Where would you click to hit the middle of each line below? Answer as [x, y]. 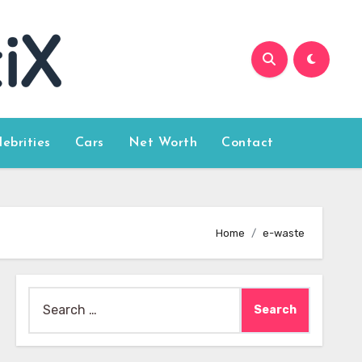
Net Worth [163, 143]
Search [48, 297]
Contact [248, 143]
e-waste [284, 233]
